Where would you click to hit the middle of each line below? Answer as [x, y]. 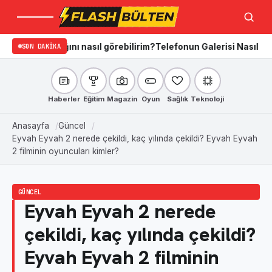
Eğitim [93, 99]
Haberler [64, 99]
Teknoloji [207, 99]
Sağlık [177, 99]
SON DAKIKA [42, 46]
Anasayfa [31, 126]
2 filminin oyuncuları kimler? [66, 151]
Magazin [122, 99]
